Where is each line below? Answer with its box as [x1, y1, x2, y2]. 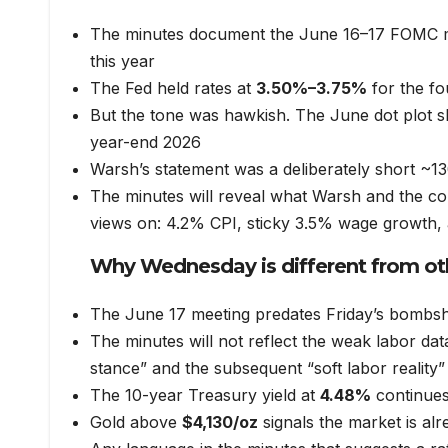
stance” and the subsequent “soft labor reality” [90, 358, 445, 379]
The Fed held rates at [90, 77, 256, 98]
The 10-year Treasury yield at [90, 385, 320, 406]
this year [90, 50, 155, 71]
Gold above [90, 412, 182, 433]
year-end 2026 [90, 131, 201, 152]
